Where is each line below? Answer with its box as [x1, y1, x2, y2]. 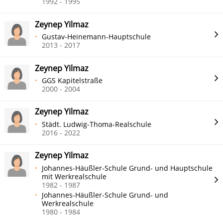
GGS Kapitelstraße [42, 76, 103, 86]
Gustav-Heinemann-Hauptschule [42, 32, 151, 42]
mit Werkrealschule [42, 171, 107, 181]
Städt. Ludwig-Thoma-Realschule [42, 119, 152, 129]
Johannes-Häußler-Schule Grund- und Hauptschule [42, 163, 213, 173]
